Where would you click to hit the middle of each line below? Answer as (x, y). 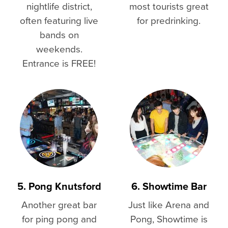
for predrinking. (169, 20)
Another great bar (59, 205)
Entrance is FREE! (59, 63)
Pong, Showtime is (169, 219)
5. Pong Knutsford (59, 186)
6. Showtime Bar (169, 186)
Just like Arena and (169, 205)
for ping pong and (59, 219)
